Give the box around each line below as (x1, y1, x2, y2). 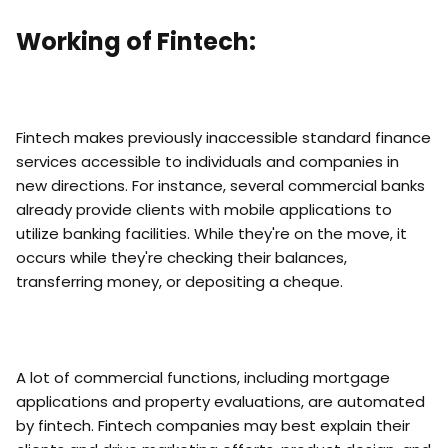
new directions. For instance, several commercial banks (16, 175, 425, 196)
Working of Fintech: (16, 25, 256, 58)
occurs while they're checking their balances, (16, 247, 347, 268)
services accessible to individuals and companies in (16, 151, 399, 172)
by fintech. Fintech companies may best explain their (16, 415, 410, 436)
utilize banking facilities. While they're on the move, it (16, 223, 407, 244)
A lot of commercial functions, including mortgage (16, 367, 390, 388)
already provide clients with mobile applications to (16, 199, 392, 220)
